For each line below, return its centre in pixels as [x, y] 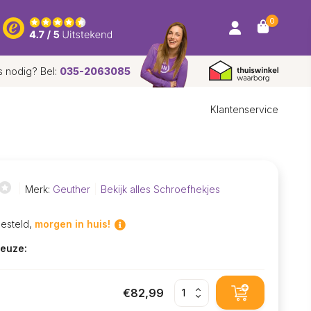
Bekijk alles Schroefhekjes [160, 189]
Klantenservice [244, 109]
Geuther [71, 189]
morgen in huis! [72, 224]
